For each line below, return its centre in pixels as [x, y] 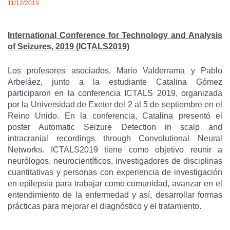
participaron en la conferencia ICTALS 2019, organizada [115, 93]
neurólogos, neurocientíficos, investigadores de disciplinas [115, 161]
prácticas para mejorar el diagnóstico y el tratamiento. [104, 206]
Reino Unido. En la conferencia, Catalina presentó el [115, 116]
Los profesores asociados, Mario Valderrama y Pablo [115, 71]
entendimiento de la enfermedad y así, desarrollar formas [115, 195]
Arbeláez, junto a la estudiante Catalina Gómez [115, 82]
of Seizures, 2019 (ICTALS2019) [69, 46]
